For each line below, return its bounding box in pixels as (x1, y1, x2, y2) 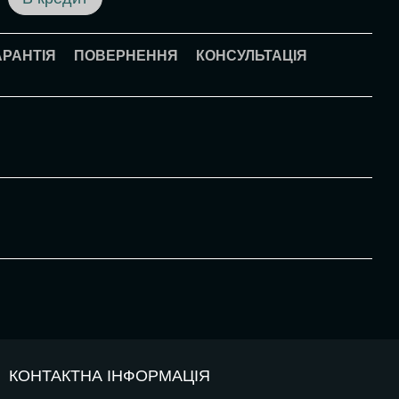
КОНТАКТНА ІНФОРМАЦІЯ (9, 367, 210, 385)
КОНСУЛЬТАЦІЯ (196, 48, 307, 63)
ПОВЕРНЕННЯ (74, 48, 178, 63)
